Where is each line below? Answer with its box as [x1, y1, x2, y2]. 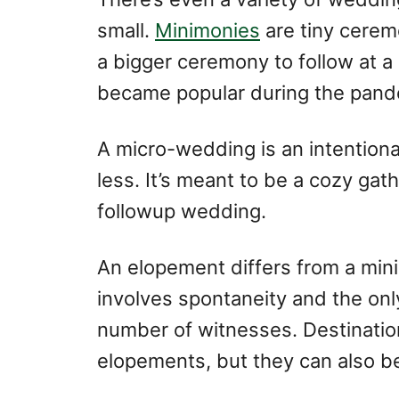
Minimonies [155, 19, 260, 42]
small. [97, 19, 155, 42]
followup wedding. [97, 199, 266, 223]
